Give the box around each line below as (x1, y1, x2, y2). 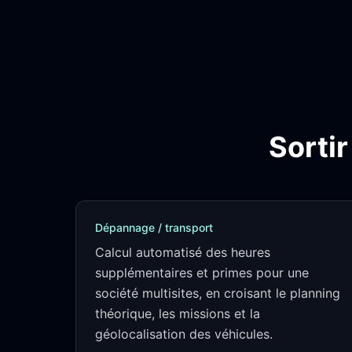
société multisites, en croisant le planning (95, 285, 340, 301)
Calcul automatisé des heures (95, 244, 270, 260)
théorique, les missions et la (95, 306, 260, 321)
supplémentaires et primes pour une (95, 265, 309, 280)
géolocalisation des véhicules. (95, 326, 273, 342)
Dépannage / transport (95, 221, 213, 234)
